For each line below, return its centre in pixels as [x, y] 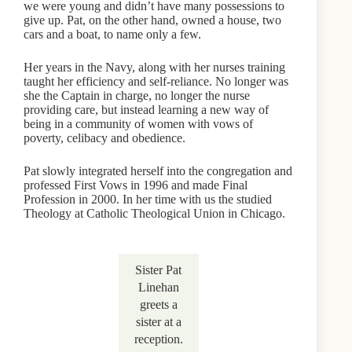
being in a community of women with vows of [138, 123]
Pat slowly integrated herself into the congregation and [158, 170]
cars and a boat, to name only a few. [112, 34]
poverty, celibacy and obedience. [104, 137]
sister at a [158, 321]
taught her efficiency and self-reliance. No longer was [156, 81]
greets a [158, 304]
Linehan [158, 287]
